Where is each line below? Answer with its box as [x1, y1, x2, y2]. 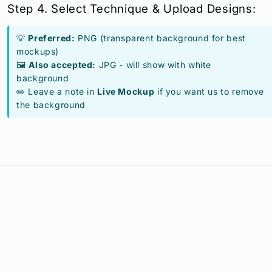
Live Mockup [97, 86, 155, 97]
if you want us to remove [154, 86, 265, 97]
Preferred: [28, 32, 75, 43]
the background [16, 99, 86, 110]
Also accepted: [29, 59, 97, 70]
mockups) [16, 46, 59, 56]
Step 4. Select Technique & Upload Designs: [7, 1, 256, 16]
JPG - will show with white [96, 59, 212, 70]
